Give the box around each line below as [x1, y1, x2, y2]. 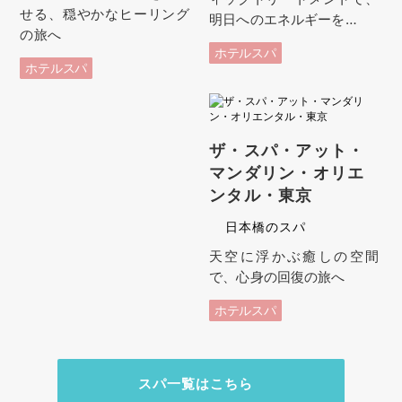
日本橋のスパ [225, 218, 307, 234]
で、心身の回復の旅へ [209, 267, 345, 285]
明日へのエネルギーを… [209, 10, 357, 28]
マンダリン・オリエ [209, 162, 365, 182]
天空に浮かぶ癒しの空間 [209, 247, 380, 265]
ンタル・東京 [209, 184, 313, 205]
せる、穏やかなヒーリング [20, 4, 190, 22]
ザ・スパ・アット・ [209, 139, 365, 160]
